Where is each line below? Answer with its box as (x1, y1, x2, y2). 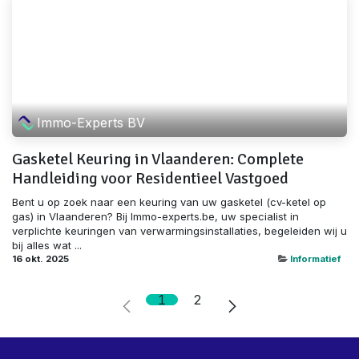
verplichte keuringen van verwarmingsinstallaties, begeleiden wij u (12, 224, 347, 237)
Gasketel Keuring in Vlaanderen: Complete (12, 148, 304, 169)
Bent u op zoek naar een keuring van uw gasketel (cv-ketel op (12, 195, 326, 208)
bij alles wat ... (12, 238, 82, 252)
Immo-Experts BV (37, 115, 146, 131)
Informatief (290, 252, 341, 264)
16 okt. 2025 (12, 252, 69, 264)
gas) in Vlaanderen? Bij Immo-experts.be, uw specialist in (12, 209, 299, 223)
